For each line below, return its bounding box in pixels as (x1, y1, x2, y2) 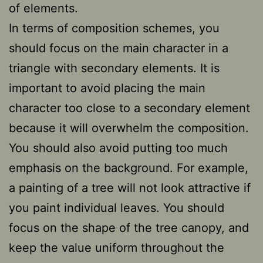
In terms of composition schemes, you (9, 21, 220, 35)
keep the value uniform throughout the (9, 240, 224, 255)
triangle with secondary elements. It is (9, 60, 220, 75)
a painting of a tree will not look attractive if (9, 180, 251, 195)
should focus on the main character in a (9, 41, 228, 55)
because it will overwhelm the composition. (9, 120, 249, 135)
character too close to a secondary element (9, 100, 250, 115)
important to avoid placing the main (9, 80, 205, 95)
